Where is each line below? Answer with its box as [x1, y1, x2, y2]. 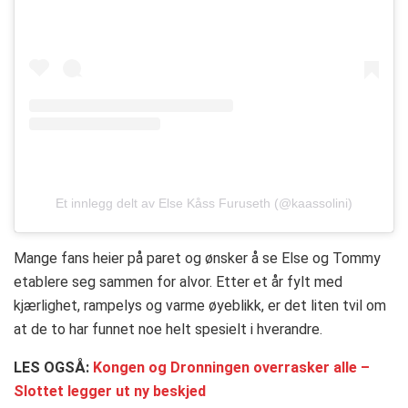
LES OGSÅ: [14, 359, 93, 377]
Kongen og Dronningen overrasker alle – [93, 359, 370, 377]
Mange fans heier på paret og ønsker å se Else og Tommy [14, 250, 381, 268]
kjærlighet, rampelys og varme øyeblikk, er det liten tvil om [14, 297, 386, 315]
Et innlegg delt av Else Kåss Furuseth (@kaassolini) [56, 196, 352, 211]
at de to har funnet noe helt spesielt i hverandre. [14, 321, 322, 339]
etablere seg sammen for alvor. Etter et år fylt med [14, 273, 342, 291]
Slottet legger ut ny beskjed [14, 382, 206, 401]
